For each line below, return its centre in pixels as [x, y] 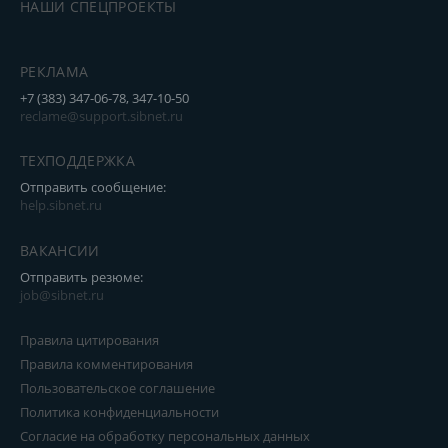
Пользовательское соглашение [117, 388]
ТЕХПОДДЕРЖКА [78, 160]
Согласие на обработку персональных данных [165, 436]
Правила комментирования [106, 364]
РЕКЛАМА [54, 71]
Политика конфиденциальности [119, 412]
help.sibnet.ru [61, 205]
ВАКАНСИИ [60, 250]
